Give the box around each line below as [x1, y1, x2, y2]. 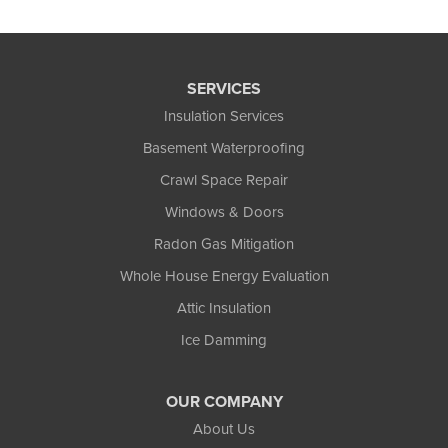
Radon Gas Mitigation [154, 233, 294, 256]
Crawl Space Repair [160, 169, 288, 192]
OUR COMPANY [165, 390, 283, 414]
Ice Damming [181, 329, 267, 352]
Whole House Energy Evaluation [119, 265, 329, 288]
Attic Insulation [177, 297, 271, 320]
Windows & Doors [164, 201, 284, 224]
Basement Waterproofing [143, 137, 305, 160]
